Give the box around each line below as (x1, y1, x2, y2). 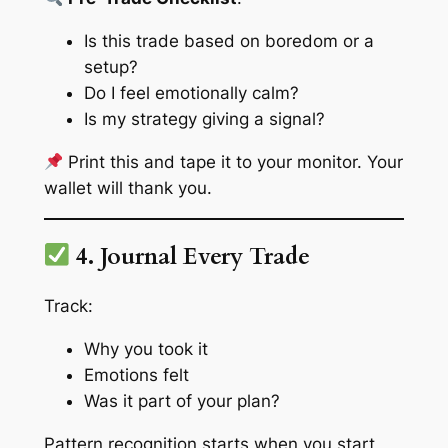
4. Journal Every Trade (70, 241, 311, 272)
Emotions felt (83, 365, 189, 386)
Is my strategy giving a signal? (83, 109, 325, 130)
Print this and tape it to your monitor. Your (62, 151, 403, 172)
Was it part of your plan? (83, 391, 280, 412)
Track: (43, 296, 93, 317)
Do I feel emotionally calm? (83, 83, 299, 104)
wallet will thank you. (43, 177, 212, 198)
